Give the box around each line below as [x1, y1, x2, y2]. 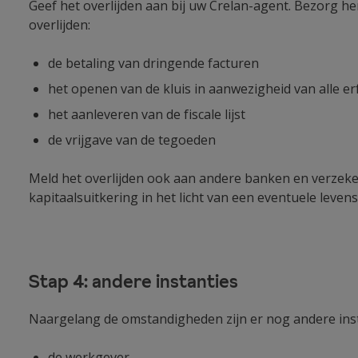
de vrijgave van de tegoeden [48, 131, 216, 149]
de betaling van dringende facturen [48, 54, 259, 73]
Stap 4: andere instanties [29, 271, 238, 292]
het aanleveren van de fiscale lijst [48, 105, 245, 124]
